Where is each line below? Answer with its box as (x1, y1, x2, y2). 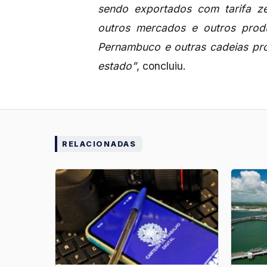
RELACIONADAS (62, 139, 136, 149)
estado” (98, 60, 136, 73)
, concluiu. (136, 60, 186, 73)
